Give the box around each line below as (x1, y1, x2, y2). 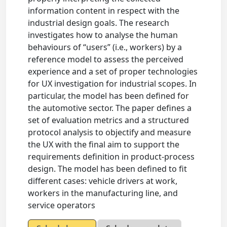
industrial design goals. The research (28, 17, 170, 29)
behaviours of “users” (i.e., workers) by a (28, 42, 182, 53)
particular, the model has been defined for (28, 90, 190, 102)
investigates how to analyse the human (28, 29, 178, 41)
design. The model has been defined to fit (28, 163, 187, 175)
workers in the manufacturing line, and (28, 187, 178, 199)
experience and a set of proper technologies (28, 66, 198, 78)
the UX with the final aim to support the (28, 139, 180, 150)
